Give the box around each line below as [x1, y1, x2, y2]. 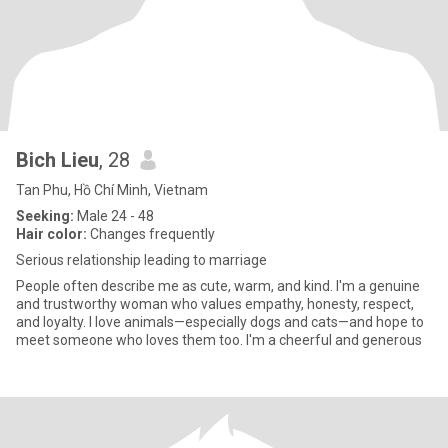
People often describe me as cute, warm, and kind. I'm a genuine [16, 278, 420, 294]
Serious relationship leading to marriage [16, 252, 267, 268]
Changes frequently [87, 226, 215, 242]
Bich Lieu [16, 148, 99, 172]
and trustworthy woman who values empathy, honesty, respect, [16, 296, 414, 312]
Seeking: [16, 208, 74, 224]
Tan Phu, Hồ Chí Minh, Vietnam [16, 182, 208, 198]
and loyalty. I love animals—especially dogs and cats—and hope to [16, 314, 424, 330]
